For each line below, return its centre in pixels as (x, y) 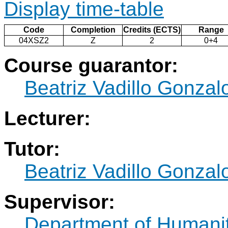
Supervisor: (60, 202)
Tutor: (32, 149)
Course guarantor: (91, 66)
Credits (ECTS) (152, 30)
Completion (93, 30)
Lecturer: (47, 119)
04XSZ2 (34, 41)
